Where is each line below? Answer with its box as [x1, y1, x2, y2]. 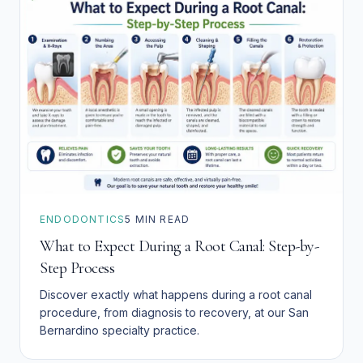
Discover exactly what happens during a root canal [40, 287, 312, 301]
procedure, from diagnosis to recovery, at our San [40, 305, 309, 319]
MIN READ [131, 212, 190, 225]
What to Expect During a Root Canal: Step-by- [40, 236, 318, 256]
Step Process [40, 258, 114, 278]
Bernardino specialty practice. [40, 322, 199, 337]
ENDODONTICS [40, 212, 126, 225]
